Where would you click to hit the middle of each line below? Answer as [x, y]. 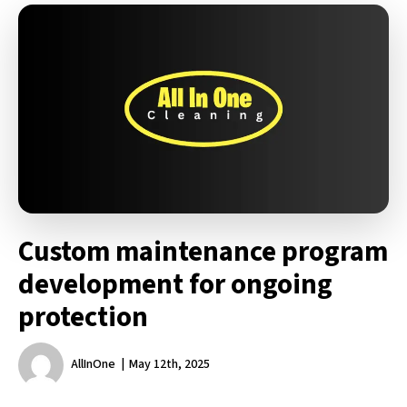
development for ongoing [175, 284]
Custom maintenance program [203, 251]
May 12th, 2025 [169, 364]
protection [83, 317]
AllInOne [93, 364]
